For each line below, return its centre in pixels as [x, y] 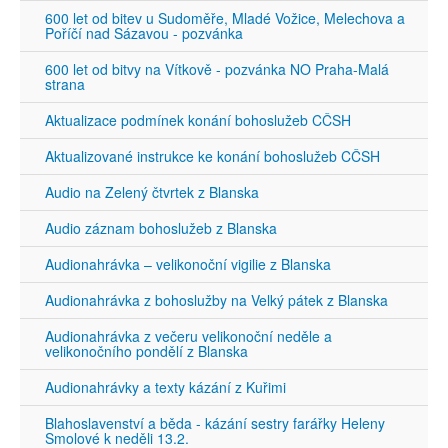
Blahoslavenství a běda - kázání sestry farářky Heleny [215, 423]
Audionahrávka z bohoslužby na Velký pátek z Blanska [216, 300]
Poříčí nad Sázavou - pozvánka [144, 33]
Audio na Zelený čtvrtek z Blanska [152, 192]
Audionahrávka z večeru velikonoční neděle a [188, 336]
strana [65, 84]
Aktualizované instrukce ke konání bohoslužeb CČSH [212, 156]
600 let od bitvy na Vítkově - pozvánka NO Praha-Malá [217, 69]
